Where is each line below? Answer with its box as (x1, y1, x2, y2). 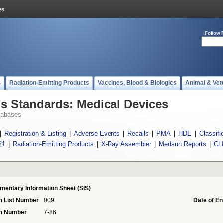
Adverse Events (74, 130, 120, 137)
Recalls (127, 130, 149, 137)
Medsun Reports (158, 140, 206, 148)
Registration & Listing (4, 130, 66, 137)
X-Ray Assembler (101, 140, 151, 148)
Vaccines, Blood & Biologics (98, 79, 177, 86)
